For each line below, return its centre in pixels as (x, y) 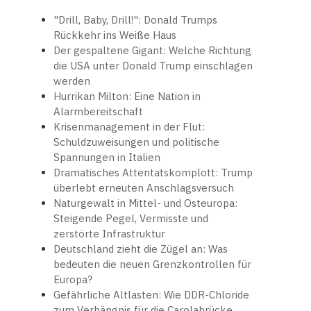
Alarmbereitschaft (98, 112)
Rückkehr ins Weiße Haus (115, 35)
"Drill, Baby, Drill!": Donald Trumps (135, 20)
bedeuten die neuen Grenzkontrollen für (152, 264)
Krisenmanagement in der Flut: (129, 127)
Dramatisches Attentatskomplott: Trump (153, 173)
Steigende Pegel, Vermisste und (131, 219)
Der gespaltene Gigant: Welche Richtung (152, 51)
